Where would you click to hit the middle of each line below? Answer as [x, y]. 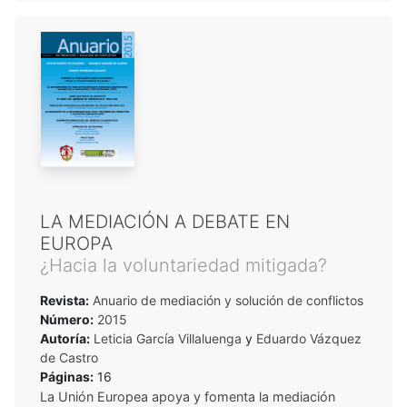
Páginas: [67, 376]
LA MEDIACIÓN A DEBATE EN [165, 221]
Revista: [65, 300]
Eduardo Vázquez [309, 338]
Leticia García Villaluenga [168, 338]
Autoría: [65, 338]
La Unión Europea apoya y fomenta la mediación [188, 396]
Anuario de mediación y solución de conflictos [226, 300]
